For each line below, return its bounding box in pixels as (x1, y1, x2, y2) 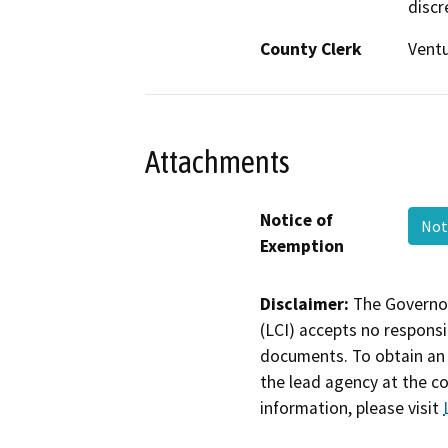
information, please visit (260, 396, 443, 419)
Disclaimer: (260, 292, 349, 315)
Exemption (260, 234, 344, 257)
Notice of (260, 208, 333, 231)
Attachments (145, 143, 290, 180)
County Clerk (260, 38, 362, 61)
